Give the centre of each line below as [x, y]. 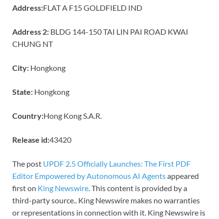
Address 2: [31, 31]
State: [22, 91]
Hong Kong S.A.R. [73, 115]
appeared [182, 175]
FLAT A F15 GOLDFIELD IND [93, 7]
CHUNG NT [33, 44]
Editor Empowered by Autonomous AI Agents [89, 175]
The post [28, 163]
